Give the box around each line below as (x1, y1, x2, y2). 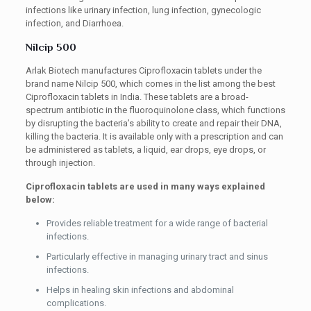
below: (25, 194, 55, 205)
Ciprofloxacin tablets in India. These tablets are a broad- (25, 92, 249, 102)
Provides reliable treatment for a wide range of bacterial (46, 218, 268, 228)
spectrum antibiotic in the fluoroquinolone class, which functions (25, 105, 285, 115)
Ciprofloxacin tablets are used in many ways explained (25, 181, 265, 192)
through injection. (25, 158, 95, 168)
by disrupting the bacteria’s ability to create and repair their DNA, (25, 118, 282, 128)
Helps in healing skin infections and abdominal (46, 285, 234, 295)
